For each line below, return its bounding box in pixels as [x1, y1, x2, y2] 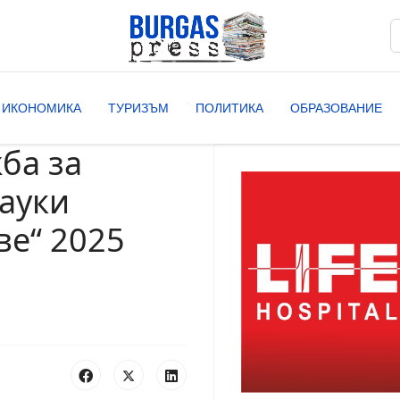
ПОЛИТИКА [196, 101, 263, 115]
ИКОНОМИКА [2, 101, 81, 115]
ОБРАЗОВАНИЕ [290, 101, 382, 115]
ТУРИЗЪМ [108, 101, 169, 115]
